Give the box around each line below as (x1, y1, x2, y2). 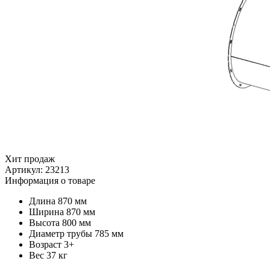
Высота (29, 218, 60, 228)
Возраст (29, 239, 61, 250)
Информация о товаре (5, 175, 95, 186)
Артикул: (5, 165, 45, 175)
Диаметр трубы (29, 228, 92, 239)
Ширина (29, 207, 64, 218)
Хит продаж (5, 154, 55, 165)
